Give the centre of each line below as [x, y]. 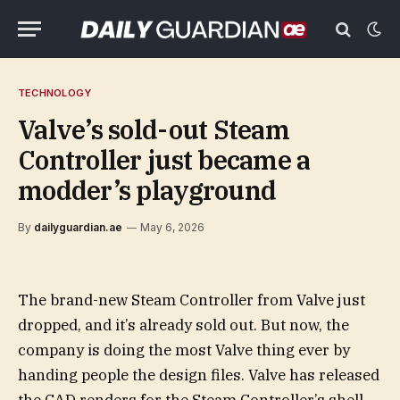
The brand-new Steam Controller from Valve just [192, 300]
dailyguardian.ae [78, 227]
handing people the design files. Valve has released [199, 375]
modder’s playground [147, 190]
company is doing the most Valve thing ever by [184, 350]
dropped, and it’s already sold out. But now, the [183, 325]
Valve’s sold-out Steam [154, 129]
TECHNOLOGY [55, 93]
